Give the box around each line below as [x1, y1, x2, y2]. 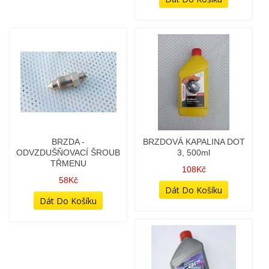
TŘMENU [50, 86, 86, 96]
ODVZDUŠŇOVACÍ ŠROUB [16, 76, 120, 85]
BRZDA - [52, 65, 85, 74]
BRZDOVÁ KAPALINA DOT [142, 65, 245, 74]
